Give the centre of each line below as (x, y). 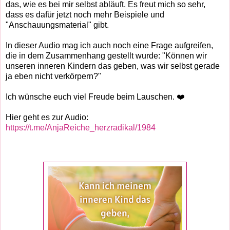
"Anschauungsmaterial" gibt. (57, 25)
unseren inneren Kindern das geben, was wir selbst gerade (113, 66)
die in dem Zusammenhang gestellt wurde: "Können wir (106, 56)
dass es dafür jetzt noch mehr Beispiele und (85, 15)
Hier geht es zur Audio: (47, 118)
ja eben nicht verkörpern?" (53, 76)
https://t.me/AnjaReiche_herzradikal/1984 (81, 128)
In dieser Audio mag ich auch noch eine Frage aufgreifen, (109, 46)
